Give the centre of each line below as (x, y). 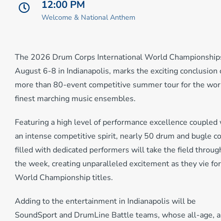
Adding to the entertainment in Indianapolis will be (105, 202)
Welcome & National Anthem (88, 17)
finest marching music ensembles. (75, 99)
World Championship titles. (64, 178)
